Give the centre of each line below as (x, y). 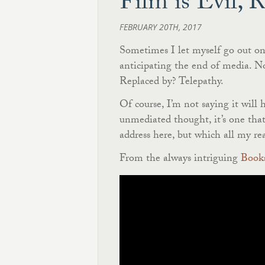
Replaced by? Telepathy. (172, 83)
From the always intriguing (180, 159)
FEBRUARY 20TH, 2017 (161, 27)
